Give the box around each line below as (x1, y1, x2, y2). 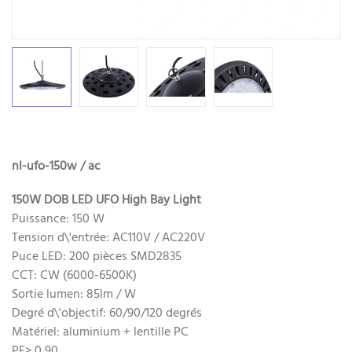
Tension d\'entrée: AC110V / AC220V (12, 227, 205, 248)
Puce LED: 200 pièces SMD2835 (12, 246, 181, 267)
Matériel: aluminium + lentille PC (12, 321, 189, 343)
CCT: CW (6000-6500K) (12, 265, 137, 286)
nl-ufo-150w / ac (12, 156, 101, 177)
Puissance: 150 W (12, 208, 104, 229)
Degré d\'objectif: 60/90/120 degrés (12, 302, 202, 324)
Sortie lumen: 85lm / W (12, 284, 136, 305)
